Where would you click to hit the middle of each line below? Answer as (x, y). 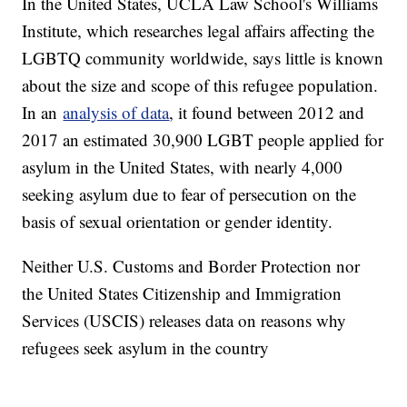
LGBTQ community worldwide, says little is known (203, 57)
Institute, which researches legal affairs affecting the (199, 30)
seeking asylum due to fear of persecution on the (189, 194)
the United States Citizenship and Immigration (182, 293)
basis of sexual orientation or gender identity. (178, 221)
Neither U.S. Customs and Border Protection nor (191, 265)
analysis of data (116, 112)
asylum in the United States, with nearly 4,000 (183, 166)
